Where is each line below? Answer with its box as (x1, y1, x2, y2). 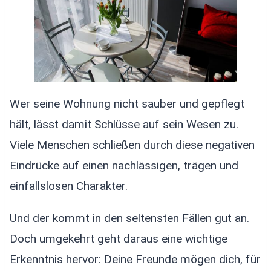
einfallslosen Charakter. (10, 179, 128, 194)
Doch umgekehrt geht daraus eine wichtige (10, 232, 227, 246)
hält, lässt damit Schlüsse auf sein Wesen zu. (10, 117, 238, 132)
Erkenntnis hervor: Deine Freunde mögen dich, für (10, 252, 261, 267)
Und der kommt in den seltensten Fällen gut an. (10, 211, 249, 226)
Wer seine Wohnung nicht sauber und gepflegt (10, 97, 244, 111)
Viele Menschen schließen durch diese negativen (10, 138, 255, 152)
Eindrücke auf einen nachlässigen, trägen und (10, 158, 238, 173)
